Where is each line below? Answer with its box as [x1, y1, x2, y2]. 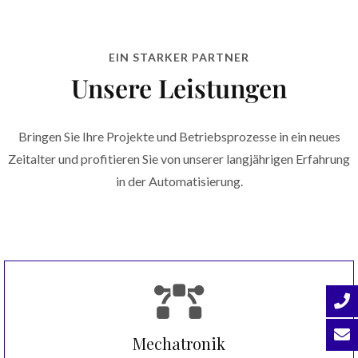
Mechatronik [133, 332, 225, 354]
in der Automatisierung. [115, 173, 243, 189]
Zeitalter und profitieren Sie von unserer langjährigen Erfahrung [8, 150, 350, 166]
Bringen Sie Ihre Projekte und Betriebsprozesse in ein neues [18, 128, 340, 144]
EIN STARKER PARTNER [109, 50, 249, 64]
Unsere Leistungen [71, 70, 287, 105]
